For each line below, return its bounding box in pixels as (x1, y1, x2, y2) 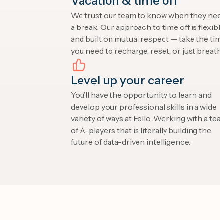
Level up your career (71, 73, 184, 87)
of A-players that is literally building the (71, 125, 211, 135)
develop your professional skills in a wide (71, 102, 217, 111)
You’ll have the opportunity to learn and (71, 90, 212, 100)
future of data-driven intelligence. (71, 137, 190, 147)
